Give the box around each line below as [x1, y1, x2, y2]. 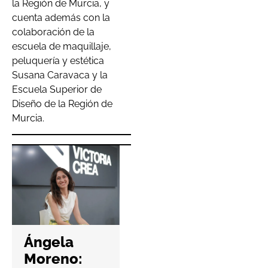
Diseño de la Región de [12, 98, 112, 109]
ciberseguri [144, 237, 223, 255]
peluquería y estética [12, 54, 104, 66]
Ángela [24, 233, 74, 251]
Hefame [144, 203, 199, 221]
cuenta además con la [12, 11, 110, 23]
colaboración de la [12, 26, 95, 38]
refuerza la [144, 220, 220, 238]
